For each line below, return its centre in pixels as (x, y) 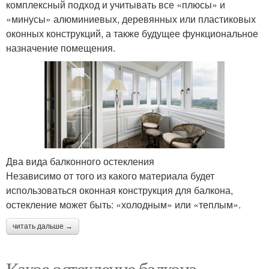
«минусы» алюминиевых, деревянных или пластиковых (131, 19)
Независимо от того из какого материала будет (110, 176)
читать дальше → (43, 227)
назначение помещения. (61, 48)
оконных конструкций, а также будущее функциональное (132, 34)
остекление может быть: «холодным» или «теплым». (123, 205)
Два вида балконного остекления (80, 162)
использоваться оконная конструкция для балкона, (119, 190)
